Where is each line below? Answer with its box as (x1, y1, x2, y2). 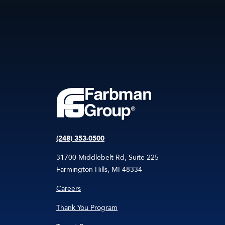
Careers (56, 184, 81, 194)
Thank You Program (56, 203, 118, 213)
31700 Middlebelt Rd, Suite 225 (56, 153, 159, 163)
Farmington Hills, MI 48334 (56, 165, 142, 175)
